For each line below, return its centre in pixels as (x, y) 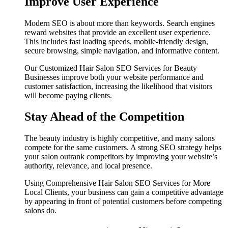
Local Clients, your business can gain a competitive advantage (124, 192)
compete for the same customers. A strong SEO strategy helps (123, 148)
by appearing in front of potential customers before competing (123, 202)
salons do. (40, 211)
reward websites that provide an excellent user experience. (118, 32)
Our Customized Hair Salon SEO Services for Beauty (111, 68)
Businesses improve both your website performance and (114, 77)
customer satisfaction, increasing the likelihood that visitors (118, 86)
